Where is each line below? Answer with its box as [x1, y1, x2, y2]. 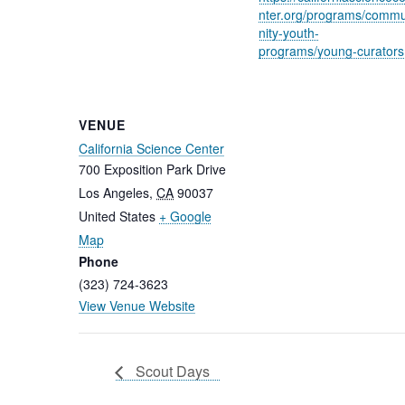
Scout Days [132, 360, 210, 381]
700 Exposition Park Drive [79, 160, 226, 179]
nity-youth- [258, 24, 319, 42]
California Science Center [79, 139, 224, 158]
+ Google [159, 207, 212, 226]
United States [79, 207, 155, 226]
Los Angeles [79, 184, 149, 202]
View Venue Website [79, 297, 195, 316]
